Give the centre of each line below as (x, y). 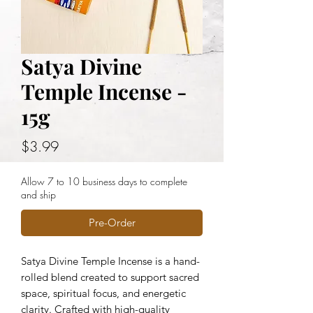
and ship (38, 195)
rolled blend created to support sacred (110, 277)
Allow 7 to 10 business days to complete (104, 181)
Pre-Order (112, 223)
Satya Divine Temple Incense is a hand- (110, 261)
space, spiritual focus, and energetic (103, 293)
